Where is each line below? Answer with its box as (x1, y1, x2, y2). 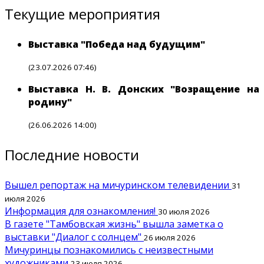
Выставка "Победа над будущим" (28, 38, 205, 51)
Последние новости (5, 145, 139, 165)
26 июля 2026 (144, 232, 196, 243)
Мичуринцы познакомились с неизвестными (5, 243, 213, 257)
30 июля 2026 (158, 206, 210, 217)
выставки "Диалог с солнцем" (5, 230, 144, 244)
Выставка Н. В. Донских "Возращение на (28, 82, 259, 96)
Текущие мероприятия (5, 4, 160, 24)
